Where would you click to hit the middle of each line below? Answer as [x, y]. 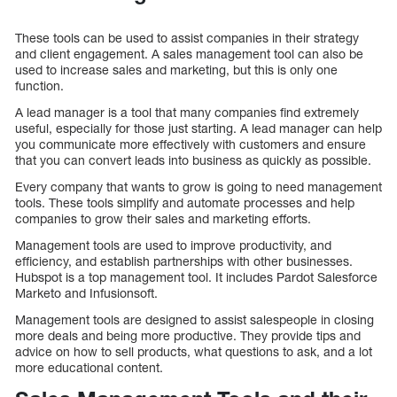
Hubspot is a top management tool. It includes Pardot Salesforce [196, 277]
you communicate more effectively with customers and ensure [191, 144]
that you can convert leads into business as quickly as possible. [193, 160]
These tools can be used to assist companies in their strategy [187, 38]
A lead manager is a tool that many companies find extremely [187, 113]
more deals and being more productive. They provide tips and [188, 336]
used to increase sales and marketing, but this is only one [176, 70]
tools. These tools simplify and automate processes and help [185, 203]
